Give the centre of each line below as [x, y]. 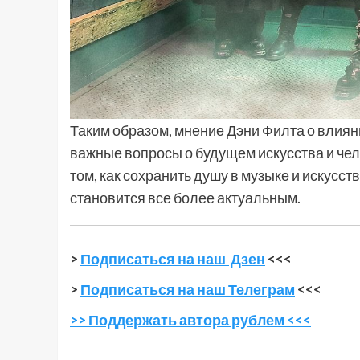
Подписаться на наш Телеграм [188, 289]
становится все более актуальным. [185, 197]
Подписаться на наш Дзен [173, 258]
